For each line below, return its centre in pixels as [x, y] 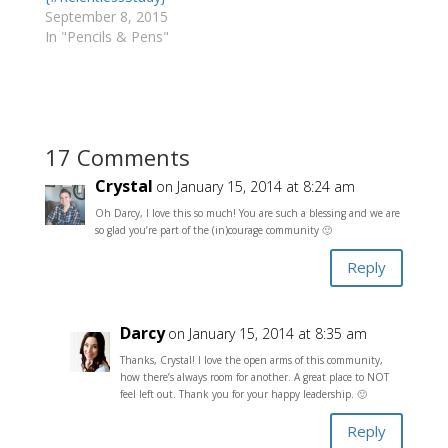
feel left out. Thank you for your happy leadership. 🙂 [243, 393]
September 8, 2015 [106, 16]
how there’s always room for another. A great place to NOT [254, 376]
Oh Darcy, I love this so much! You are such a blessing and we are [247, 212]
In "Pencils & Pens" [106, 36]
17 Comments [117, 156]
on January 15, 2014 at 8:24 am [255, 186]
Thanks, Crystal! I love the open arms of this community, [251, 359]
